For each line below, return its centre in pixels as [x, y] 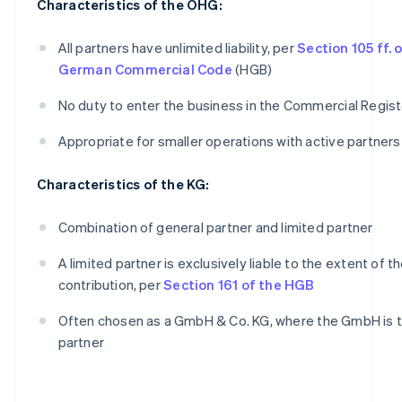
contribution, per [111, 284]
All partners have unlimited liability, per [178, 47]
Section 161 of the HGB [239, 284]
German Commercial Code [145, 69]
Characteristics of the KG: [123, 184]
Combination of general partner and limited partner [215, 227]
